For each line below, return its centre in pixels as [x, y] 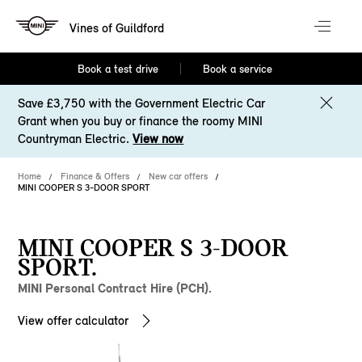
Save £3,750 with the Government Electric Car [142, 103]
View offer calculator [74, 320]
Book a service [237, 69]
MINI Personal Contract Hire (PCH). [115, 288]
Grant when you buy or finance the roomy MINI [141, 121]
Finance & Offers [95, 176]
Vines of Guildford [117, 27]
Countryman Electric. [76, 139]
